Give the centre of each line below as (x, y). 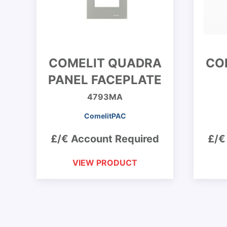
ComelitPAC (105, 116)
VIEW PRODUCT (105, 163)
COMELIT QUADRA (105, 63)
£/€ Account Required (105, 139)
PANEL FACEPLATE (105, 80)
